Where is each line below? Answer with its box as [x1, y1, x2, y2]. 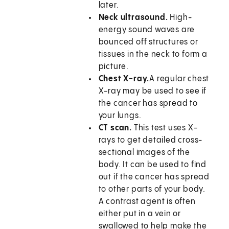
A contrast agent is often [98, 197, 196, 207]
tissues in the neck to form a [98, 50, 208, 59]
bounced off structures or [98, 38, 198, 47]
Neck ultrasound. [98, 13, 168, 22]
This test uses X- [132, 124, 198, 133]
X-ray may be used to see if [98, 87, 207, 96]
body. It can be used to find [98, 161, 207, 170]
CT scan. [98, 124, 132, 133]
